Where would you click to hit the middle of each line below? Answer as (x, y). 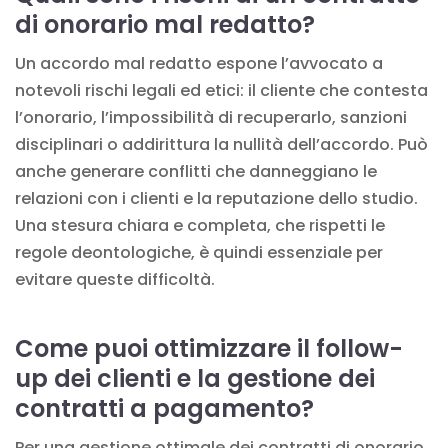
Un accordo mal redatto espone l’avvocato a (199, 63)
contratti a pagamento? (164, 408)
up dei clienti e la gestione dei (195, 378)
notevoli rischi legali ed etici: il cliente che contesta (221, 90)
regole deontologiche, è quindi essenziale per (199, 252)
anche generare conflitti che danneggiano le (196, 171)
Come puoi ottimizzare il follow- (209, 348)
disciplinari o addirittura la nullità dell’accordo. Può (221, 144)
